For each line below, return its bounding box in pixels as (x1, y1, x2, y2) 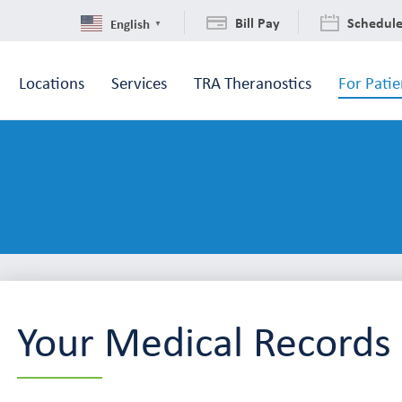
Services (111, 71, 167, 93)
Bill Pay (235, 13, 280, 33)
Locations (19, 71, 84, 93)
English (110, 13, 150, 32)
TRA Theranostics (194, 71, 311, 93)
